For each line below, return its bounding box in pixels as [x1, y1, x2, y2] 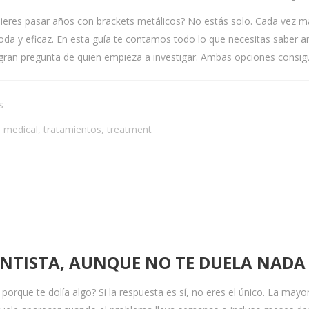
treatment [107, 123, 152, 136]
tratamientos [43, 123, 101, 136]
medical [3, 123, 38, 136]
